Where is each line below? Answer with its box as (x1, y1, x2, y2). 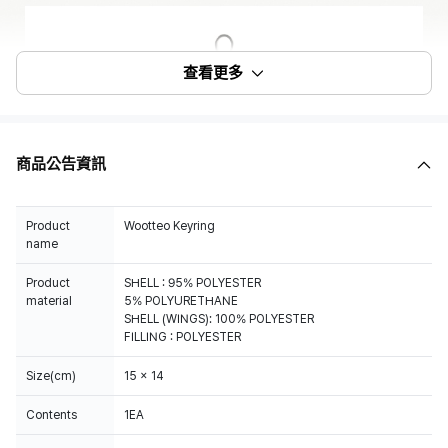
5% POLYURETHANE (124, 294, 238, 308)
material (26, 294, 72, 308)
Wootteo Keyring (124, 219, 215, 233)
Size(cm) (26, 369, 76, 383)
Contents (26, 408, 77, 422)
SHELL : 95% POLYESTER (124, 276, 261, 290)
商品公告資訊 (16, 155, 106, 173)
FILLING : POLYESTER (124, 330, 241, 344)
